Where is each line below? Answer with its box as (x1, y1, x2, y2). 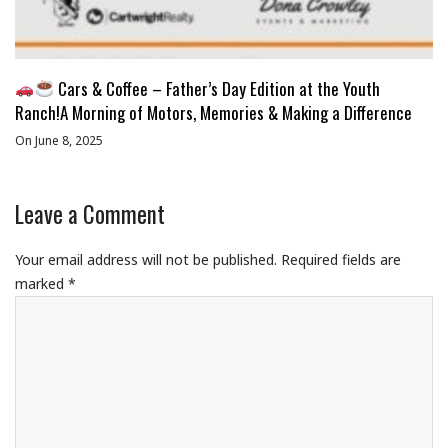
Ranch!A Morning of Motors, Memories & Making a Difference (15, 99, 412, 125)
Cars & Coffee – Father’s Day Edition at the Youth (53, 75, 380, 101)
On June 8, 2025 (15, 131, 103, 149)
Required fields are (281, 249, 401, 269)
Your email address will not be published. (15, 249, 277, 269)
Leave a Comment (15, 196, 165, 231)
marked (15, 273, 68, 293)
